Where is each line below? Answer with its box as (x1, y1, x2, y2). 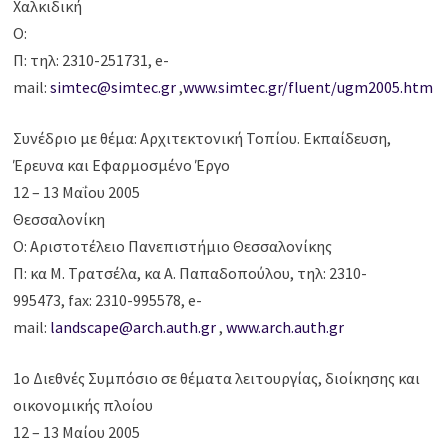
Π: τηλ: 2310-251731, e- (13, 50, 170, 71)
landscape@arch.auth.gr (50, 317, 217, 338)
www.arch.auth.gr (226, 317, 345, 338)
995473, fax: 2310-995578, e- (13, 290, 203, 311)
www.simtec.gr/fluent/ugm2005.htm (183, 77, 434, 98)
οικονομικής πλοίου (13, 395, 154, 416)
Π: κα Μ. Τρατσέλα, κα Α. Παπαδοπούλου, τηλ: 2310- (13, 263, 368, 284)
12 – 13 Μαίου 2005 (13, 422, 141, 443)
